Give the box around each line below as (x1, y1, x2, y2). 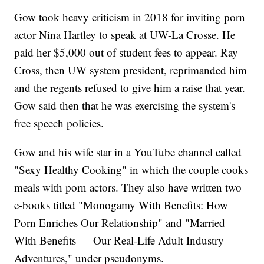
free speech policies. (14, 115, 104, 131)
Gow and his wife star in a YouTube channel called (14, 144, 242, 160)
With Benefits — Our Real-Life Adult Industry (14, 233, 225, 248)
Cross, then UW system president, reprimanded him (14, 62, 247, 78)
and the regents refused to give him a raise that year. (14, 80, 246, 95)
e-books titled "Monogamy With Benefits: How (14, 197, 229, 213)
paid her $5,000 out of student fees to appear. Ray (14, 45, 239, 60)
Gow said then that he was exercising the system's (14, 98, 236, 113)
